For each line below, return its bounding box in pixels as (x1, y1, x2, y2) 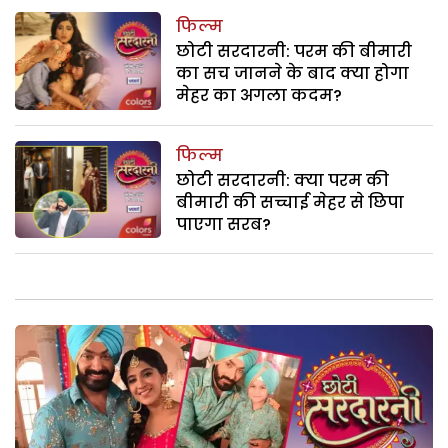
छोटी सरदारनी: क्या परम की (176, 168, 390, 192)
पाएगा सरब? (176, 212, 272, 236)
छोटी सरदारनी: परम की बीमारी (176, 40, 413, 64)
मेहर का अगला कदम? (176, 84, 343, 108)
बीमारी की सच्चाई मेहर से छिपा (176, 190, 405, 214)
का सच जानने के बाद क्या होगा (176, 62, 410, 86)
